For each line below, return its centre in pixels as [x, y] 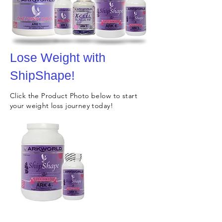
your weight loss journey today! [62, 106]
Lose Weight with [58, 58]
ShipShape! [42, 76]
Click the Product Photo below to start [74, 96]
